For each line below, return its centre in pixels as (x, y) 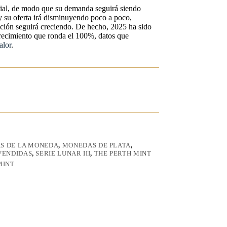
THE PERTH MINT (123, 154)
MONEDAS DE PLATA (97, 145)
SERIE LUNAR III (63, 154)
